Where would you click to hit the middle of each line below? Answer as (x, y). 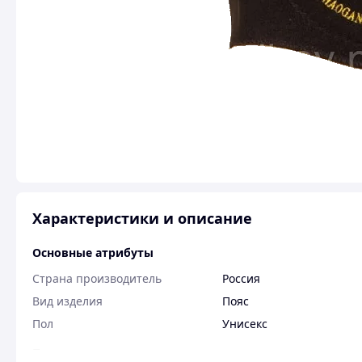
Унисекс (245, 324)
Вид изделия (67, 301)
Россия (241, 278)
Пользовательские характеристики (139, 353)
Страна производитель (97, 278)
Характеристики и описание (142, 218)
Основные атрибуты (93, 253)
